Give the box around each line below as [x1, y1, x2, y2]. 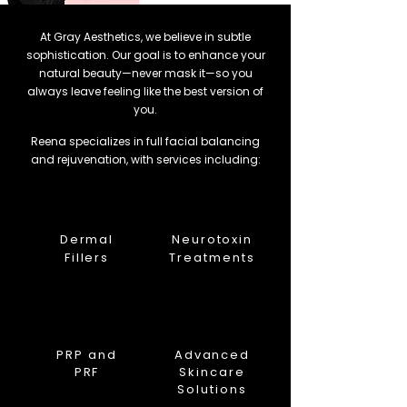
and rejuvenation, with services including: [30, 152, 261, 167]
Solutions [177, 381, 247, 398]
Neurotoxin [171, 231, 253, 248]
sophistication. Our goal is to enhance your [25, 47, 265, 63]
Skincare [179, 363, 245, 381]
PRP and [56, 346, 117, 363]
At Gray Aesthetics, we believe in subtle [40, 29, 251, 45]
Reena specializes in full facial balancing [31, 134, 260, 149]
